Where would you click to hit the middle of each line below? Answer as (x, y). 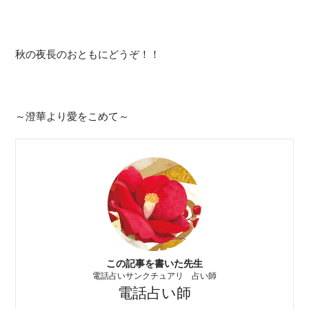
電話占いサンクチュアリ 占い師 (154, 276)
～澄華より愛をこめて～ (72, 116)
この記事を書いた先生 (154, 264)
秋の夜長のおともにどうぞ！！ (88, 54)
